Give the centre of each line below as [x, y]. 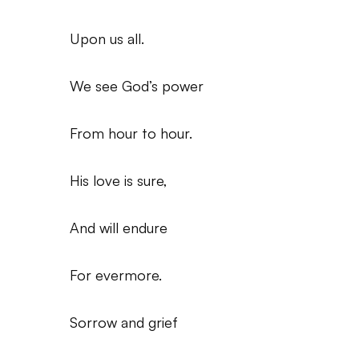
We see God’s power [137, 86]
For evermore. [116, 275]
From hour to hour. [131, 133]
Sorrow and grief [124, 322]
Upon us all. [107, 38]
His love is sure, [119, 180]
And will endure [119, 228]
